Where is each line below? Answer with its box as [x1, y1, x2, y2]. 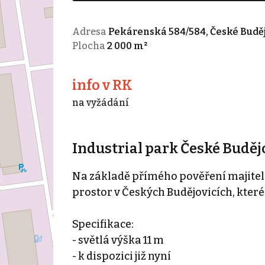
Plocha [72, 40, 107, 51]
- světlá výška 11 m [72, 233, 164, 247]
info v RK [72, 76, 132, 93]
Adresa [72, 25, 108, 37]
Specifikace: [72, 217, 134, 231]
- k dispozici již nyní [72, 249, 171, 263]
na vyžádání [72, 96, 129, 108]
